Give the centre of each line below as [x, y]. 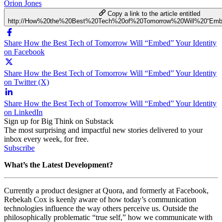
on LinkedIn [23, 112]
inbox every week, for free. [46, 139]
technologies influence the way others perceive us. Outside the [101, 208]
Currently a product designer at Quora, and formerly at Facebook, [106, 190]
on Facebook [24, 52]
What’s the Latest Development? [58, 165]
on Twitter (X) [27, 82]
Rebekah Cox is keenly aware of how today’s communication [100, 199]
